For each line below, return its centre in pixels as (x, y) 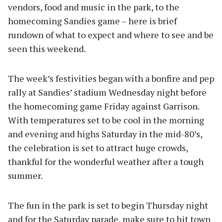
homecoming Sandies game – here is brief (92, 21)
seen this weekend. (48, 48)
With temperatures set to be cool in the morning (106, 120)
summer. (26, 175)
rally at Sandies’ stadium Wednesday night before (107, 92)
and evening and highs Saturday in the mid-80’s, (105, 134)
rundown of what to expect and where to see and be (111, 34)
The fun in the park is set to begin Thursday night (108, 205)
